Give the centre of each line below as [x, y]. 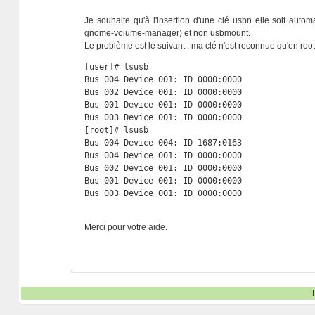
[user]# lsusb [117, 67]
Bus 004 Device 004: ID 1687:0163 [168, 143]
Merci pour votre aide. [126, 227]
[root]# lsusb [117, 130]
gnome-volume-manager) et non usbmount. [168, 33]
